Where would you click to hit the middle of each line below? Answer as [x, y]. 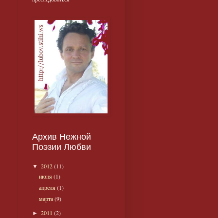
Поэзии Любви [62, 147]
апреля [48, 188]
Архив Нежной [62, 137]
